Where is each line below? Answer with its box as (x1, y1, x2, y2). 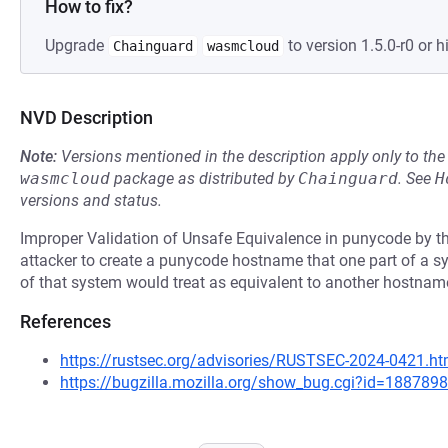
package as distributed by (110, 169, 298, 188)
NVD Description (20, 107, 153, 128)
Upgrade (45, 36, 108, 55)
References (20, 311, 111, 332)
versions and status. (20, 191, 162, 210)
